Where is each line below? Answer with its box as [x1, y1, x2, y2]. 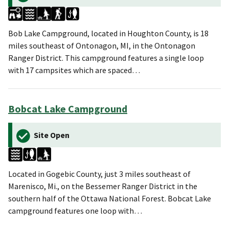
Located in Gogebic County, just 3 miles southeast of [8, 169, 191, 179]
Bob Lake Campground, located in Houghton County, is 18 [8, 28, 209, 39]
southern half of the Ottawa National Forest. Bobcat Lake [8, 193, 211, 204]
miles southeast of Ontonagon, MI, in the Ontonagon [8, 40, 195, 51]
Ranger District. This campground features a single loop [8, 53, 204, 63]
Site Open [34, 130, 70, 141]
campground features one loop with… [8, 205, 142, 216]
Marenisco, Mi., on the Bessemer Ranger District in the [8, 181, 197, 192]
